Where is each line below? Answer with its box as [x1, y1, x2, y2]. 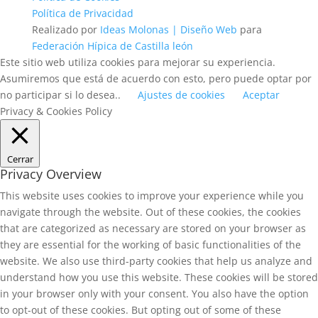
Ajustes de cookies [138, 88, 225, 102]
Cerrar [6, 153, 33, 165]
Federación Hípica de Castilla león [31, 39, 193, 53]
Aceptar [243, 88, 280, 102]
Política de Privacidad [31, 6, 133, 20]
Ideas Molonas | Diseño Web [99, 23, 240, 36]
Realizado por [31, 23, 100, 36]
